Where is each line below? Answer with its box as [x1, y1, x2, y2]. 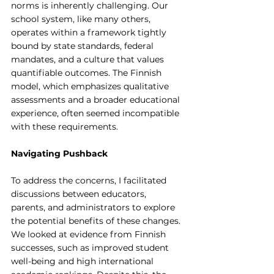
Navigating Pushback [11, 147, 108, 159]
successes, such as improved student [11, 242, 171, 253]
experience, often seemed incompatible [11, 107, 182, 119]
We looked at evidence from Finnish [11, 228, 168, 240]
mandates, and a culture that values [11, 53, 166, 65]
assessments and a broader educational [11, 94, 182, 105]
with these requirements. [11, 120, 118, 132]
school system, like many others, [11, 13, 153, 24]
